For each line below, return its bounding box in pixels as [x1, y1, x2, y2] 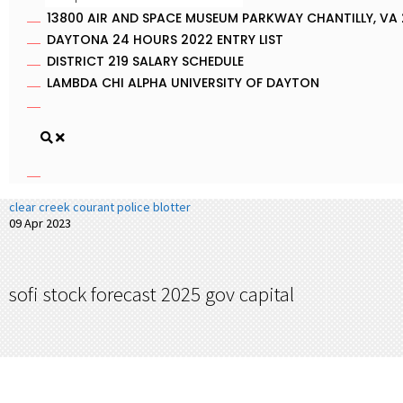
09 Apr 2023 [9, 215, 71, 231]
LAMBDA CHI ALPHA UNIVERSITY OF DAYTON [47, 74, 319, 92]
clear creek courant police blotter [9, 199, 191, 215]
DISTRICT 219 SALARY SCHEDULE [47, 52, 244, 70]
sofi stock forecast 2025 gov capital [9, 281, 294, 307]
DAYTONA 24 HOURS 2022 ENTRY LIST [47, 31, 283, 49]
